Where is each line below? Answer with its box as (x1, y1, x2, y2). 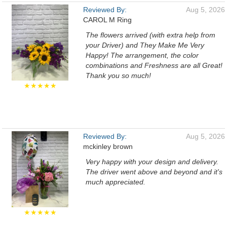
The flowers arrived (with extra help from (86, 31, 215, 39)
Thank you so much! (86, 71, 151, 80)
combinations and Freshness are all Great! (86, 61, 222, 69)
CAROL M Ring (83, 16, 132, 24)
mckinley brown (83, 142, 133, 150)
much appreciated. (86, 178, 145, 186)
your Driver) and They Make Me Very (86, 41, 204, 49)
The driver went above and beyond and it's (86, 168, 222, 176)
